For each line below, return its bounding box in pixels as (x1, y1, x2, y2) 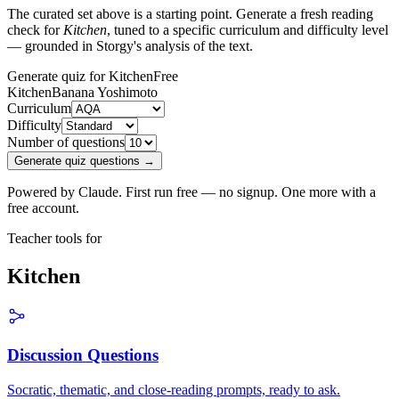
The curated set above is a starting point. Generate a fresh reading (7, 5, 373, 21)
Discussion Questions (7, 346, 159, 365)
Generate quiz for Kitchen (7, 68, 153, 84)
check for (7, 21, 60, 37)
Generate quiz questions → (14, 153, 155, 167)
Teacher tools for (7, 230, 102, 246)
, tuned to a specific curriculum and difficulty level (107, 21, 388, 37)
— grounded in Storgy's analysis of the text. (7, 37, 253, 53)
